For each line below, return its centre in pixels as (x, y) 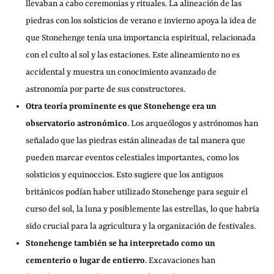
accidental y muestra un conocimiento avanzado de (121, 72)
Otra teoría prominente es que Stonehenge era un (121, 106)
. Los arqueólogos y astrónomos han (193, 124)
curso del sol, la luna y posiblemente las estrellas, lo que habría (143, 209)
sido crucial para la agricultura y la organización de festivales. (141, 226)
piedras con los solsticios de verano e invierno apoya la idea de (141, 21)
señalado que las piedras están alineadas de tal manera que (136, 141)
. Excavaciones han (180, 261)
